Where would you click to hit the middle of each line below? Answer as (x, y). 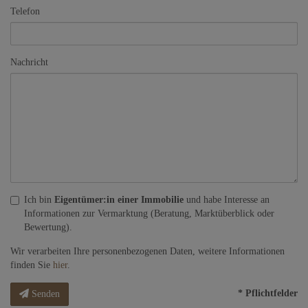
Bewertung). (48, 227)
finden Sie (32, 265)
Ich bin (39, 199)
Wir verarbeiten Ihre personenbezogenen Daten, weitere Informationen (147, 251)
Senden (46, 294)
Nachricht (29, 62)
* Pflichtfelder (268, 293)
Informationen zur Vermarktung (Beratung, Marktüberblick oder (149, 213)
